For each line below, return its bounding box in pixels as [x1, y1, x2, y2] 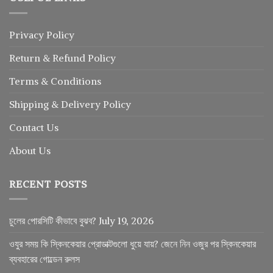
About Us [9, 144, 51, 157]
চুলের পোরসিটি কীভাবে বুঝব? [9, 214, 96, 227]
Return [9, 51, 43, 64]
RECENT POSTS [9, 177, 87, 190]
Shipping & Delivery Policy [9, 97, 131, 110]
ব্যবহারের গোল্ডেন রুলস [9, 253, 80, 266]
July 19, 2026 [99, 214, 154, 227]
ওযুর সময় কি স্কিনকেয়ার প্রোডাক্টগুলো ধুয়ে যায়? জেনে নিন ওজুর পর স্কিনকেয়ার [9, 238, 256, 250]
